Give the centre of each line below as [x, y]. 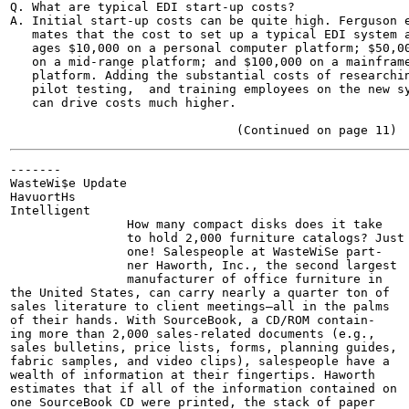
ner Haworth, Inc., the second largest [204, 265]
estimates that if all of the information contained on [204, 388]
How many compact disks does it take [196, 224]
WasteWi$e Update [68, 183]
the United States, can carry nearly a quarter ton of [200, 293]
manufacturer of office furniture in [196, 279]
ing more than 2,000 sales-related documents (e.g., [193, 334]
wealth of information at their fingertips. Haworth [193, 375]
